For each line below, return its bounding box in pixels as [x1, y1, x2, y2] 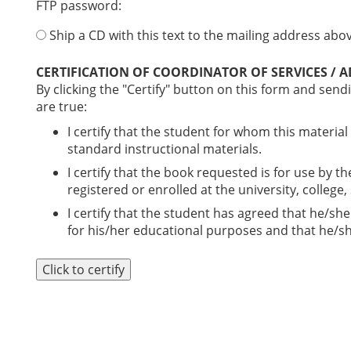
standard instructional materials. [67, 140, 262, 157]
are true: [36, 98, 87, 115]
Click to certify [42, 261, 125, 278]
